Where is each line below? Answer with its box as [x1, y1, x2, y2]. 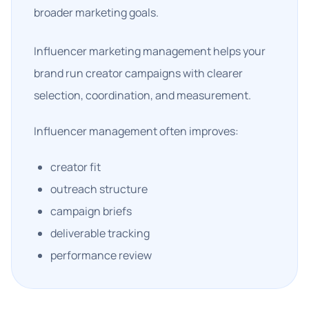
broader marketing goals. [34, 5, 159, 20]
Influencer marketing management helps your [34, 43, 266, 59]
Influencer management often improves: [34, 123, 239, 139]
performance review [50, 248, 152, 263]
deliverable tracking [50, 226, 150, 241]
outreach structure [50, 181, 148, 197]
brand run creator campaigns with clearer [34, 66, 243, 81]
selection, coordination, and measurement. [34, 88, 251, 103]
